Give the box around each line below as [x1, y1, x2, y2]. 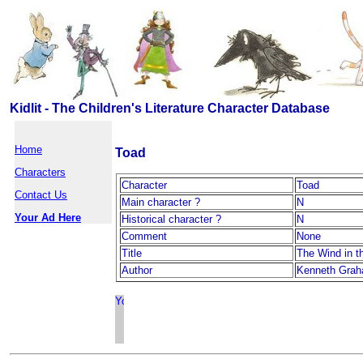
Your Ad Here [15, 211, 81, 224]
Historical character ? [122, 213, 221, 225]
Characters [15, 166, 66, 178]
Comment [122, 230, 167, 242]
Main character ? [122, 196, 200, 208]
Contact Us [15, 189, 67, 201]
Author [122, 264, 152, 276]
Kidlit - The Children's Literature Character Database [10, 101, 330, 115]
